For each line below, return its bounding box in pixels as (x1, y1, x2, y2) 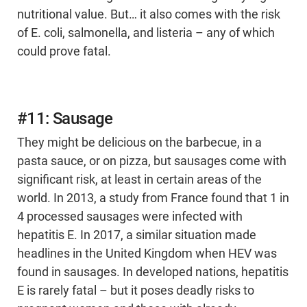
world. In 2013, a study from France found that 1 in (17, 191, 289, 206)
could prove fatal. (17, 45, 111, 59)
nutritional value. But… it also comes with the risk (17, 8, 280, 22)
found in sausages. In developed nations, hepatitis (17, 265, 288, 280)
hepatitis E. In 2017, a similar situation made (17, 228, 256, 243)
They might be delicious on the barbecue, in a (17, 136, 262, 150)
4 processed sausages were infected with (17, 210, 243, 224)
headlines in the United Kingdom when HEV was (17, 247, 277, 261)
